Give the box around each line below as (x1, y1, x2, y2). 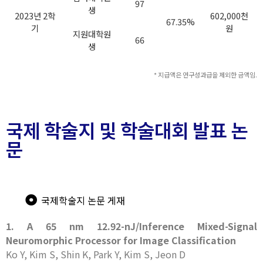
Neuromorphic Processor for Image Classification (6, 233, 236, 247)
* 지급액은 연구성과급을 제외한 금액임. (154, 70, 257, 79)
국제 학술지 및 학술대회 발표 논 (6, 116, 248, 143)
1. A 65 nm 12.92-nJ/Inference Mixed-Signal (6, 219, 257, 233)
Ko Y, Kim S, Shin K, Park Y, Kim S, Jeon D (6, 247, 186, 261)
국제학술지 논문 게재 (41, 193, 125, 207)
